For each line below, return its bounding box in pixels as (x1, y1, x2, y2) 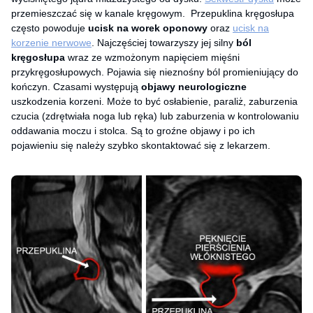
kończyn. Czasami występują (11, 80, 141, 92)
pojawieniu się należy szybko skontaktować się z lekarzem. (11, 139, 270, 151)
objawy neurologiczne (141, 80, 247, 92)
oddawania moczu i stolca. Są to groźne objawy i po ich (11, 124, 255, 136)
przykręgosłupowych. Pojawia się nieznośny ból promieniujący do (11, 66, 298, 78)
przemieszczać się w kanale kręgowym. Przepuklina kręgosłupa (11, 7, 294, 19)
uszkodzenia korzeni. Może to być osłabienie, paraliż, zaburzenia (11, 95, 298, 107)
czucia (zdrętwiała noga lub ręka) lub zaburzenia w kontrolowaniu (11, 110, 299, 122)
